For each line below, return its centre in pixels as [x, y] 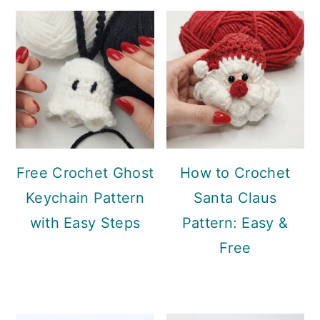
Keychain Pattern [85, 198]
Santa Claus [235, 198]
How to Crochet [235, 173]
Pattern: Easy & [235, 223]
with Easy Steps [85, 223]
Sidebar [58, 16]
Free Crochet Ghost [85, 173]
